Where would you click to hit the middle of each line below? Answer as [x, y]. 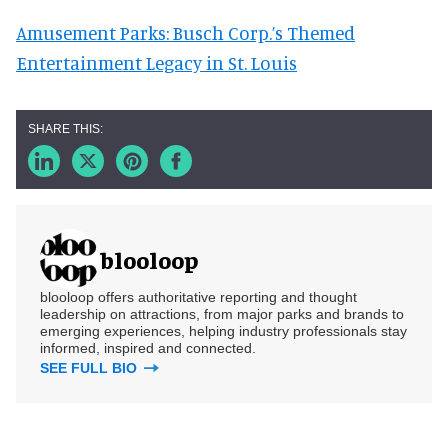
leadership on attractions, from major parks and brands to [222, 314]
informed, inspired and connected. [148, 348]
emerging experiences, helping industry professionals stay [223, 331]
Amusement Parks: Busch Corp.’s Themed [185, 32]
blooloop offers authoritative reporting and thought [198, 297]
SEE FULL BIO [90, 368]
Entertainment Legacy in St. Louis [156, 62]
